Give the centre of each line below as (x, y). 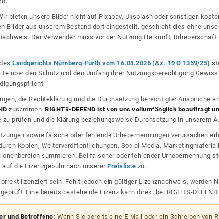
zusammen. (26, 109)
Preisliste (121, 166)
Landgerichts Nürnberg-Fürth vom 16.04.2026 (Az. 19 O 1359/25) (111, 63)
